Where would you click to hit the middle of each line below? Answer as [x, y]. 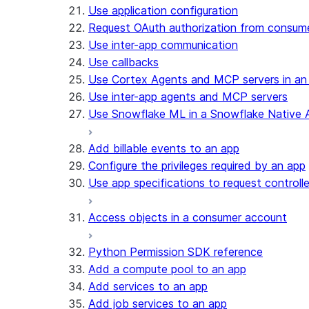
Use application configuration [163, 10]
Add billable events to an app [164, 148]
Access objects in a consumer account [188, 217]
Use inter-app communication [163, 45]
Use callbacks [123, 62]
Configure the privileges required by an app [197, 166]
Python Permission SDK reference [176, 252]
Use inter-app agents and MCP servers [188, 97]
